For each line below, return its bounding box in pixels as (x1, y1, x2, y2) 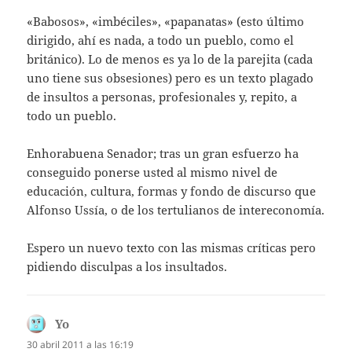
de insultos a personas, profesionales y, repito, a (27, 89, 298, 105)
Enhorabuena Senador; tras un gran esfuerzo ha (27, 145, 299, 162)
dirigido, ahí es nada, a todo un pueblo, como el (27, 32, 295, 49)
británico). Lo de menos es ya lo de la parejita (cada (27, 51, 313, 68)
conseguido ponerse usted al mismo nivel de (27, 164, 278, 181)
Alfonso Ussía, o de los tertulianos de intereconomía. (27, 202, 325, 218)
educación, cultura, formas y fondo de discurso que (27, 183, 317, 200)
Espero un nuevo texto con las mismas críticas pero (27, 240, 317, 256)
